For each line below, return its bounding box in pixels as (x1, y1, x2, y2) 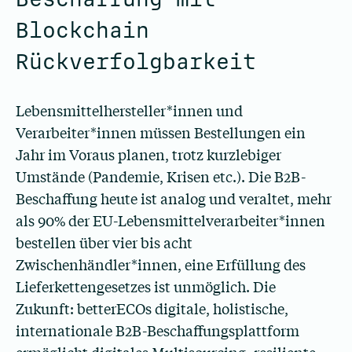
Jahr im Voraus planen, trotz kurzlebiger (16, 144, 281, 164)
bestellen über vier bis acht (16, 232, 192, 252)
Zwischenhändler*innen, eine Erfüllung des (16, 254, 306, 274)
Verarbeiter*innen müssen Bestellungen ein (16, 122, 306, 142)
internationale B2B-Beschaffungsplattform (16, 320, 299, 340)
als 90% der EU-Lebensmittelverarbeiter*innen (16, 210, 325, 230)
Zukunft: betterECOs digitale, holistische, (16, 298, 288, 318)
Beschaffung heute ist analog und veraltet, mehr (16, 188, 332, 208)
